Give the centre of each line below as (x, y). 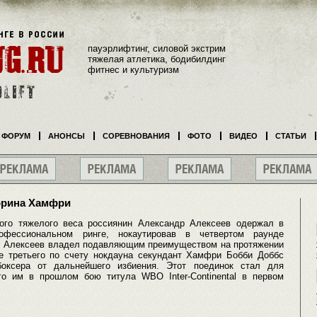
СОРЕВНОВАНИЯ (136, 136)
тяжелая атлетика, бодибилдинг (157, 59)
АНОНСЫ (67, 136)
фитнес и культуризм (133, 69)
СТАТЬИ (291, 136)
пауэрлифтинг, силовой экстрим (157, 48)
